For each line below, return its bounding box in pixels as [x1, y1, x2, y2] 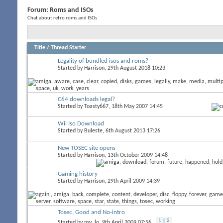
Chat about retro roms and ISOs [27, 15, 97, 21]
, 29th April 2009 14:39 [105, 178, 160, 184]
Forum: [27, 6, 50, 14]
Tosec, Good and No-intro [58, 209, 125, 216]
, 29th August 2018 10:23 [105, 65, 165, 71]
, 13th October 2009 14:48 [105, 152, 168, 158]
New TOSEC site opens [58, 144, 115, 151]
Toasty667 [84, 103, 109, 110]
